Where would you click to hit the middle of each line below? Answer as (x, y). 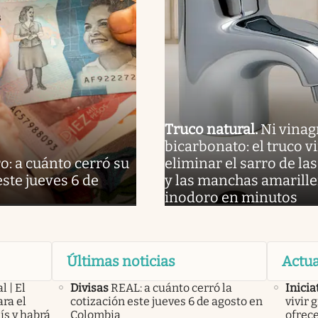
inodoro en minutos (231, 197)
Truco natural (209, 129)
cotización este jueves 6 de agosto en (166, 301)
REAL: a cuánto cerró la (171, 287)
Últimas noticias (121, 261)
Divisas (89, 287)
